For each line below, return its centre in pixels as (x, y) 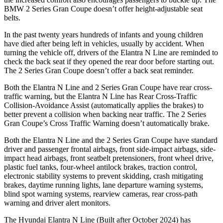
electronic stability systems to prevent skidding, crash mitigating (104, 176)
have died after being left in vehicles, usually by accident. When (104, 43)
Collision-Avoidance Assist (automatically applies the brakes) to (104, 105)
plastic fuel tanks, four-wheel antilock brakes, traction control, (101, 167)
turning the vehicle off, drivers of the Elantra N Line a (88, 52)
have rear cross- (186, 87)
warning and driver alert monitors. (57, 203)
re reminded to (195, 52)
